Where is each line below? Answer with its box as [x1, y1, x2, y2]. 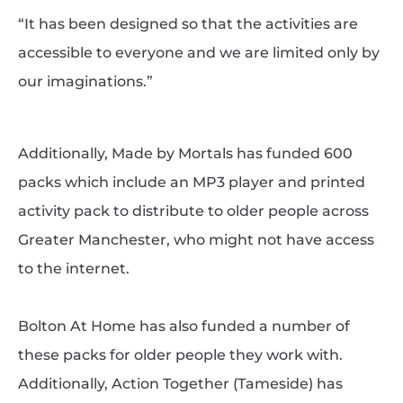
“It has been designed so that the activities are [17, 14, 358, 32]
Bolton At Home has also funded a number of [17, 317, 350, 335]
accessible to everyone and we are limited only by [17, 43, 380, 61]
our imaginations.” [17, 72, 153, 90]
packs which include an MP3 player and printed [17, 173, 365, 191]
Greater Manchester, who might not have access [17, 230, 374, 248]
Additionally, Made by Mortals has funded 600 [17, 144, 353, 162]
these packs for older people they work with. [17, 345, 343, 363]
